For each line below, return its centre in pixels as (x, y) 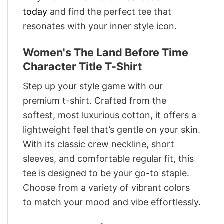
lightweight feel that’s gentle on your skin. (112, 129)
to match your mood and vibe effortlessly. (112, 202)
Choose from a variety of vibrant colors (106, 187)
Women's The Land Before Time (106, 52)
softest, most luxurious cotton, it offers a (110, 115)
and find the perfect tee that (109, 12)
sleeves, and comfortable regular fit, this (108, 158)
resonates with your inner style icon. (100, 26)
